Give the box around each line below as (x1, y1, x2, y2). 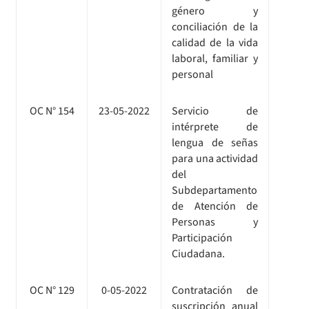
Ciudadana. (172, 246, 225, 261)
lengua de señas (172, 134, 258, 150)
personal (172, 66, 213, 82)
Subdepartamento (172, 182, 257, 198)
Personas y (172, 214, 258, 230)
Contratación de (172, 282, 258, 298)
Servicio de (172, 103, 258, 119)
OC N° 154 (29, 103, 74, 119)
